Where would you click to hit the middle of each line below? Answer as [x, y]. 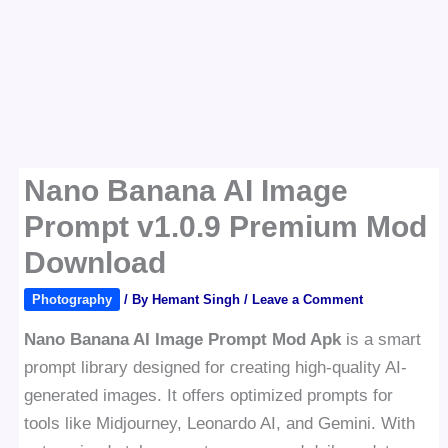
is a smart [381, 339]
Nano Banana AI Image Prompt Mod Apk [183, 339]
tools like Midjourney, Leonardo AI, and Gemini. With [220, 423]
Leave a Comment [308, 299]
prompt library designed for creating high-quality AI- [216, 367]
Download [95, 262]
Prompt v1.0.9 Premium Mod [226, 226]
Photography [72, 299]
